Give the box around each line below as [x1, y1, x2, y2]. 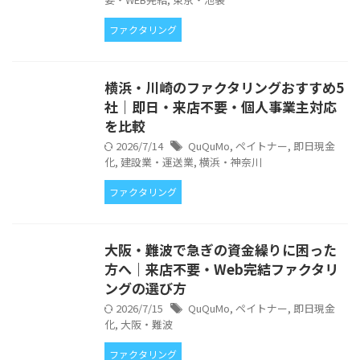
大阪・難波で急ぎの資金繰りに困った [104, 239, 337, 260]
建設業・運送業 [121, 154, 194, 170]
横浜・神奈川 [199, 154, 262, 170]
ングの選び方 [104, 278, 186, 298]
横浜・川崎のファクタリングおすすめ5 [104, 77, 344, 97]
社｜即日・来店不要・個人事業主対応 [104, 96, 337, 117]
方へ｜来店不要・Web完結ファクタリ [104, 259, 338, 279]
